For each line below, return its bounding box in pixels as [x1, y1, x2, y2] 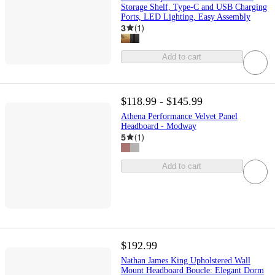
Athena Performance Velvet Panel [120, 111, 238, 121]
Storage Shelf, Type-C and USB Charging [120, 2, 267, 12]
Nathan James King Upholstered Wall [120, 255, 250, 265]
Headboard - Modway [120, 121, 196, 131]
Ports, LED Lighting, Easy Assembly [120, 12, 250, 21]
